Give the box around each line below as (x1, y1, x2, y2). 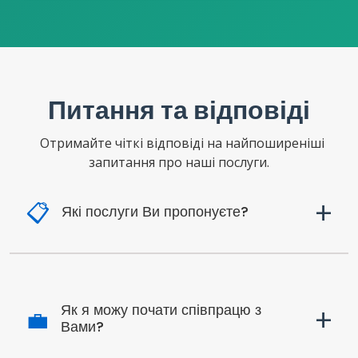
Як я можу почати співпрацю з (61, 300, 261, 320)
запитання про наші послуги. (89, 153, 269, 171)
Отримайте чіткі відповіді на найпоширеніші (34, 134, 324, 152)
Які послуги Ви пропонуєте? (62, 202, 249, 221)
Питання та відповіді (48, 92, 310, 128)
